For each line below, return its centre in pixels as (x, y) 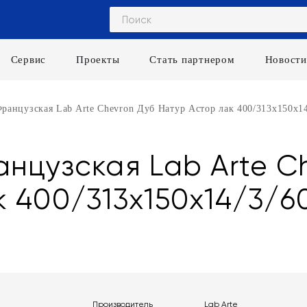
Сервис (28, 60)
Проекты (98, 60)
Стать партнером (192, 60)
